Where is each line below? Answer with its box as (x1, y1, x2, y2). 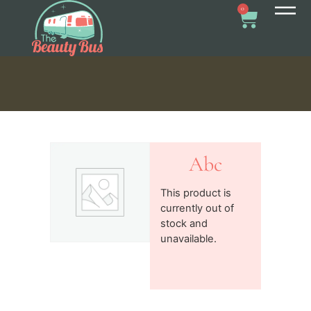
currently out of (160, 202, 235, 215)
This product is (160, 187, 232, 200)
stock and (160, 217, 208, 230)
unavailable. (160, 233, 217, 246)
